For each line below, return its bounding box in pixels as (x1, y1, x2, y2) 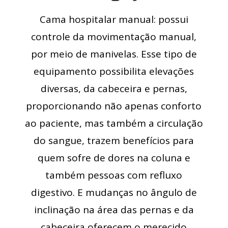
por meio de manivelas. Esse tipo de (31, 47, 197, 61)
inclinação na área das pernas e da (34, 203, 194, 216)
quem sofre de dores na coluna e (37, 151, 190, 164)
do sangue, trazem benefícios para (34, 133, 194, 147)
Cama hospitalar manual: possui (39, 12, 188, 26)
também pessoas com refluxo (45, 168, 183, 182)
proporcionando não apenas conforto (26, 99, 202, 112)
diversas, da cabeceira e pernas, (40, 81, 187, 95)
